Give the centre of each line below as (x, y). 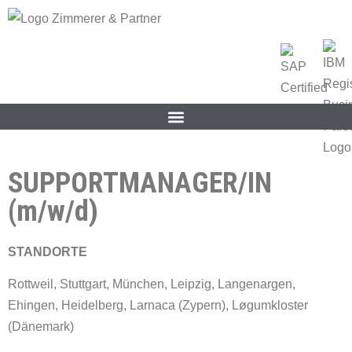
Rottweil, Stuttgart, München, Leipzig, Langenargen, (152, 284)
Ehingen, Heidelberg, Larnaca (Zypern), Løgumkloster (158, 306)
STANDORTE (48, 252)
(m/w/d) (53, 211)
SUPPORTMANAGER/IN (140, 183)
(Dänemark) (41, 327)
